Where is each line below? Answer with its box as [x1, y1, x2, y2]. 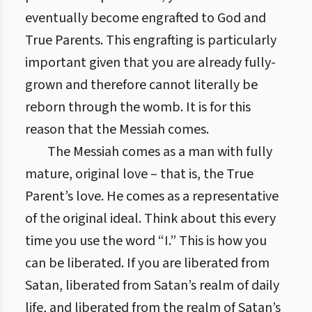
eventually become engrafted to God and [25, 8, 266, 28]
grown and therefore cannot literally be [25, 75, 258, 95]
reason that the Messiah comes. [25, 120, 209, 139]
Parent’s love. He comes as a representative [25, 187, 279, 206]
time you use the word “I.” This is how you [25, 231, 267, 251]
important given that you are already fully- [25, 53, 276, 72]
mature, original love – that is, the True [25, 164, 253, 184]
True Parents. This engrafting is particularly [25, 31, 276, 50]
